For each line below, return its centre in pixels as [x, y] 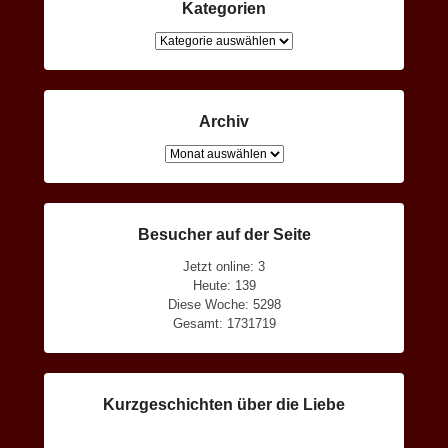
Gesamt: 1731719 [224, 323]
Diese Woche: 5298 [224, 304]
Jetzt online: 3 [224, 266]
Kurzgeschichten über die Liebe [224, 404]
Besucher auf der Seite [224, 234]
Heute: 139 [224, 285]
